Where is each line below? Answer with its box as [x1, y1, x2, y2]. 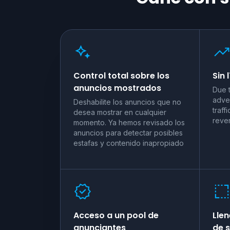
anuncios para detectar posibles [73, 128, 183, 137]
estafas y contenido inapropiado [73, 138, 184, 147]
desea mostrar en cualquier [73, 107, 166, 117]
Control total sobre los [73, 69, 169, 82]
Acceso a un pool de [73, 209, 159, 221]
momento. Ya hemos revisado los [73, 118, 185, 127]
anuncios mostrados [73, 82, 161, 94]
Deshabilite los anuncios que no [73, 97, 181, 106]
